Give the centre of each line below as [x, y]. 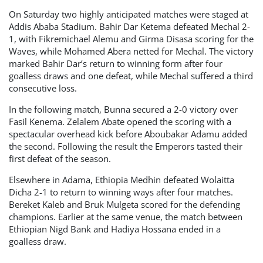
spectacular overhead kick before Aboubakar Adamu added [128, 134]
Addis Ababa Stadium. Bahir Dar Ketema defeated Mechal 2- [129, 26]
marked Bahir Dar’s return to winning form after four [116, 63]
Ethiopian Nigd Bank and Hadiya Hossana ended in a [115, 229]
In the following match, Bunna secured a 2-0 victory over [123, 109]
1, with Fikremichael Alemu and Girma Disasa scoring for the [131, 39]
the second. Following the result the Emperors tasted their [126, 146]
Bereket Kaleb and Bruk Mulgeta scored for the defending [124, 204]
